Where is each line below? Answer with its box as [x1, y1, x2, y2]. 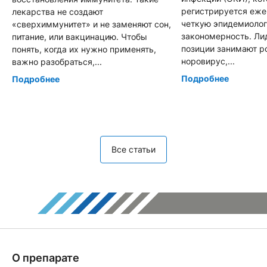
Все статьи [111, 144, 156, 155]
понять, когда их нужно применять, [12, 44, 156, 54]
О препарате [12, 251, 79, 264]
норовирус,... [181, 55, 235, 66]
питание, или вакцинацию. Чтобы [12, 31, 147, 42]
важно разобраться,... [12, 56, 102, 67]
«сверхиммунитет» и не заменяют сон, [12, 18, 171, 29]
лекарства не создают [12, 6, 103, 17]
